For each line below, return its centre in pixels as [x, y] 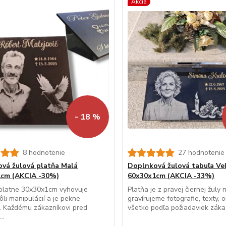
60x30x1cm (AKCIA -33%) [171, 176]
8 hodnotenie [44, 153]
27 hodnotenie [202, 153]
